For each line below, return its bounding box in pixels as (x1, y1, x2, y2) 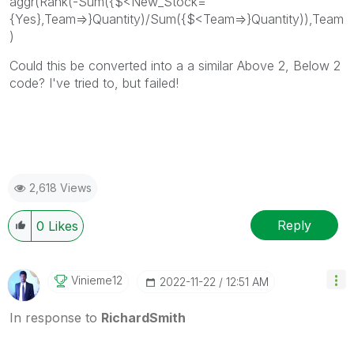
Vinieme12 (71, 273, 122, 288)
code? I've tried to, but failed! (9, 75, 179, 92)
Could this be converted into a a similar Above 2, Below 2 (9, 58, 341, 74)
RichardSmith (101, 310, 186, 326)
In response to (9, 310, 101, 326)
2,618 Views (29, 181, 92, 195)
